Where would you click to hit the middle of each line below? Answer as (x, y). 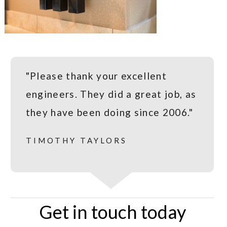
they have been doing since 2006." (109, 112)
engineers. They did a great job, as (111, 94)
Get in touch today (112, 212)
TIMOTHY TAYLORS (76, 141)
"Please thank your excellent (96, 76)
